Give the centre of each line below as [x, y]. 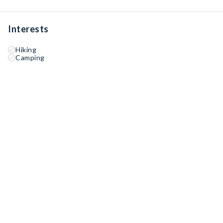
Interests [28, 29]
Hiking [26, 50]
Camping [30, 57]
